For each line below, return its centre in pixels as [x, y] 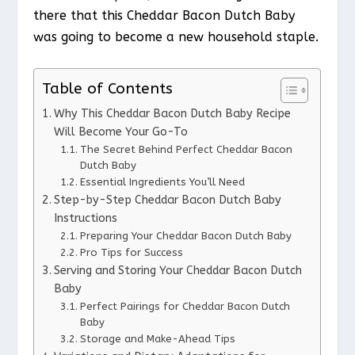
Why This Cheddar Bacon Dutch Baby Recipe [173, 113]
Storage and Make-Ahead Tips [157, 338]
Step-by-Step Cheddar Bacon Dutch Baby [168, 200]
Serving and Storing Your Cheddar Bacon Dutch [178, 270]
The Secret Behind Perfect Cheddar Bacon [186, 149]
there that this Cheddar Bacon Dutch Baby [164, 16]
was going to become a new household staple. [176, 37]
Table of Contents [108, 89]
